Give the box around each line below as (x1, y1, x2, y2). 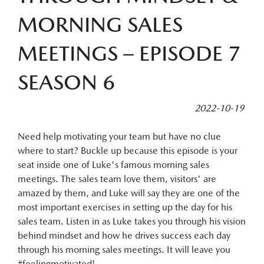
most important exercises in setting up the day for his (18, 202, 232, 213)
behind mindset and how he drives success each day (18, 230, 230, 241)
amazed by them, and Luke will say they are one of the (18, 187, 240, 199)
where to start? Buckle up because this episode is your (18, 145, 237, 156)
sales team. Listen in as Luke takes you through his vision (18, 216, 246, 227)
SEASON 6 (18, 70, 115, 94)
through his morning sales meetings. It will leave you (18, 244, 230, 255)
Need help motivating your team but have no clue (18, 131, 221, 142)
